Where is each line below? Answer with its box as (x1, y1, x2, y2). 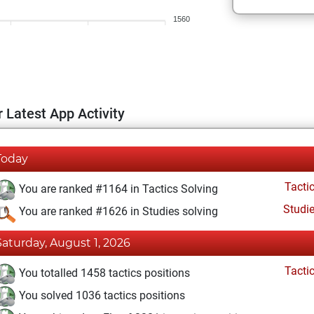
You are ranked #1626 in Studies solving (16, 205, 218, 219)
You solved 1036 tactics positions (16, 289, 185, 303)
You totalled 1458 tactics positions (16, 266, 190, 280)
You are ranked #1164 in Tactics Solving (16, 182, 218, 196)
